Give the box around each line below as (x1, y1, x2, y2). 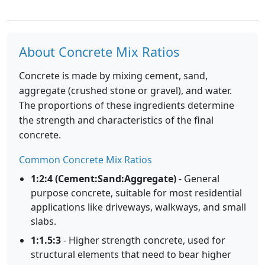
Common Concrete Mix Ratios (19, 153, 152, 166)
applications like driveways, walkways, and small (31, 201, 246, 214)
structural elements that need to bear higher (31, 248, 231, 261)
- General (176, 172, 219, 185)
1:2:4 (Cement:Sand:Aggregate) (31, 172, 176, 185)
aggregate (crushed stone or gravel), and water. (19, 84, 232, 97)
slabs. (31, 215, 56, 228)
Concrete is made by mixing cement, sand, (19, 69, 208, 82)
